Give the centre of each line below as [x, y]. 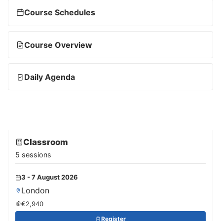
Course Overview [58, 45]
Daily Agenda [50, 77]
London [35, 191]
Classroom [46, 142]
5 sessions [33, 155]
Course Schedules [60, 13]
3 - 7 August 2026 [50, 177]
